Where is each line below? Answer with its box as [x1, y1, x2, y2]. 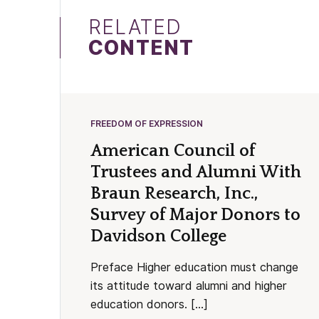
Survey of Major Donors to [90, 205, 300, 224]
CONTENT [88, 35, 194, 60]
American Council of [90, 141, 255, 160]
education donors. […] [90, 297, 208, 311]
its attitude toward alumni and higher [90, 278, 287, 293]
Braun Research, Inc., [90, 184, 258, 203]
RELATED [88, 14, 182, 39]
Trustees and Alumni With [90, 162, 301, 182]
